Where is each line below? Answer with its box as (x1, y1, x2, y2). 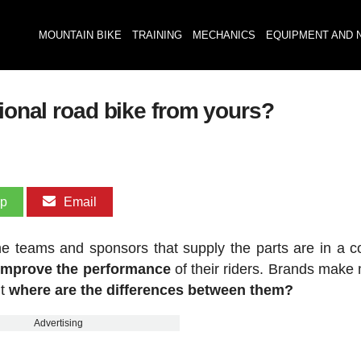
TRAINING (131, 29, 182, 41)
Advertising (34, 317, 84, 329)
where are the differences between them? (9, 282, 294, 298)
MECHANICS (192, 29, 255, 41)
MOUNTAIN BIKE (38, 29, 122, 41)
